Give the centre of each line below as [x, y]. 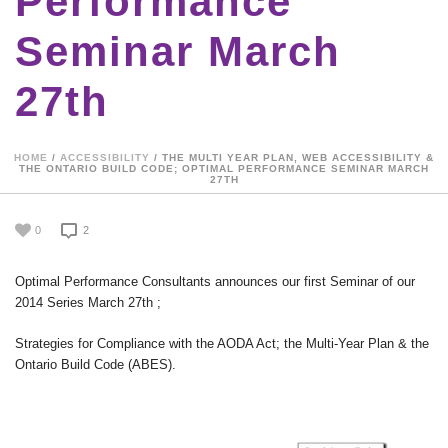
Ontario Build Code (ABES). [95, 364]
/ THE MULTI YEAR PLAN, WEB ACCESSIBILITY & [292, 157]
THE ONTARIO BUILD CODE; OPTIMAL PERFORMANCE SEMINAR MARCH [224, 168]
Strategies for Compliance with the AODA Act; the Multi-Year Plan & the [222, 343]
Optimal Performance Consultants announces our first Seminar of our [215, 281]
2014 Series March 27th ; [88, 302]
